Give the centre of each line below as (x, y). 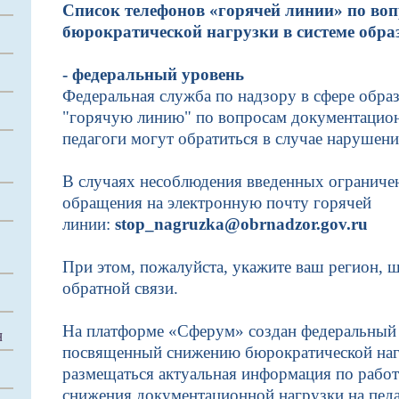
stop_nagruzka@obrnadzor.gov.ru (241, 224)
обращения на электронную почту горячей (217, 203)
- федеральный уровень (153, 74)
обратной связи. (120, 288)
